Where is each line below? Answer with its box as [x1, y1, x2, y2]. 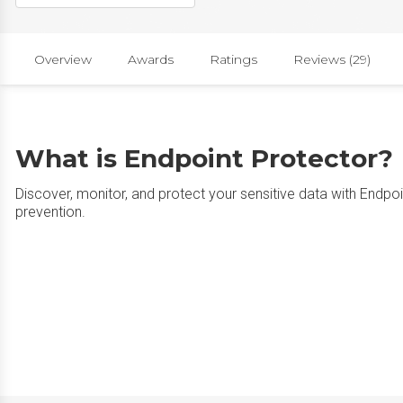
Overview [34, 50, 92, 67]
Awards [128, 50, 174, 67]
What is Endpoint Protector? [15, 143, 393, 174]
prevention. [15, 203, 85, 220]
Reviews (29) [293, 50, 371, 67]
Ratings [210, 50, 257, 67]
